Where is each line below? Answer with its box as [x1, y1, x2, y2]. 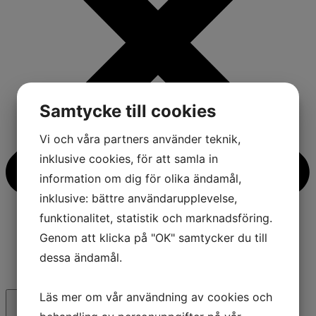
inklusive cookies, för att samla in [39, 151, 218, 166]
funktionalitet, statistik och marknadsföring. [39, 210, 272, 225]
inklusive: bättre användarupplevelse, [39, 190, 237, 205]
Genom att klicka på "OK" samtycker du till [39, 230, 267, 245]
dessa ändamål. [39, 250, 122, 265]
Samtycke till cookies [39, 100, 216, 121]
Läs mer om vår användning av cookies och [39, 289, 272, 304]
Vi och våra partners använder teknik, [39, 131, 241, 146]
